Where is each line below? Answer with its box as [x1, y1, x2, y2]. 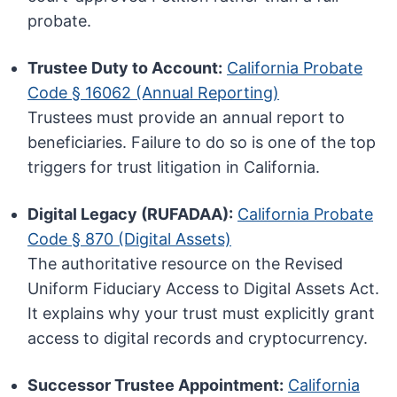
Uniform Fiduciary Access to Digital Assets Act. [27, 279, 380, 299]
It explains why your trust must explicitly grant [27, 304, 376, 323]
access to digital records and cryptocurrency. [27, 329, 369, 348]
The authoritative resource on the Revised [27, 254, 344, 274]
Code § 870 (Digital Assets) [27, 230, 232, 249]
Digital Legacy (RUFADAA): [27, 205, 234, 224]
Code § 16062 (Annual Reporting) [27, 83, 280, 103]
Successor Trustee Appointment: [27, 376, 284, 395]
